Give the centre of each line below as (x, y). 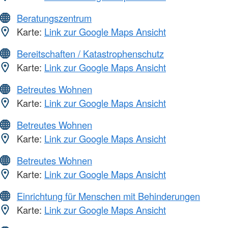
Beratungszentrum (54, 18)
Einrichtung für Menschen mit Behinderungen (108, 196)
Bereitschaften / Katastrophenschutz (90, 54)
